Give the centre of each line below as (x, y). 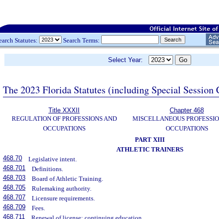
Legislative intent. (53, 159)
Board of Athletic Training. (68, 179)
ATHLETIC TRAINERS (150, 149)
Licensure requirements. (64, 198)
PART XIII (150, 140)
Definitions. (48, 169)
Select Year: (128, 60)
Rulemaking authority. (62, 188)
